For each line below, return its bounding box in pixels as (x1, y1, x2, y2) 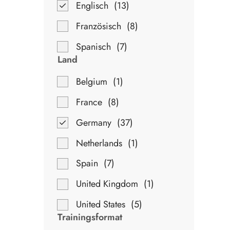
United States (75, 198, 125, 212)
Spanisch (75, 40, 111, 53)
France (75, 95, 102, 109)
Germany (75, 116, 111, 129)
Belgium (75, 74, 107, 88)
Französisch (75, 19, 121, 33)
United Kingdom (75, 177, 138, 191)
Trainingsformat (57, 210, 122, 224)
